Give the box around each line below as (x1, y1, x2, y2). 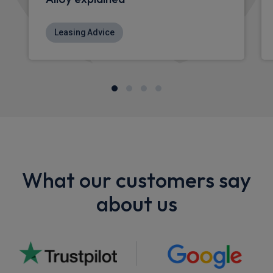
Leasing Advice (54, 27, 115, 37)
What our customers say (22, 166, 251, 193)
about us (96, 190, 177, 217)
